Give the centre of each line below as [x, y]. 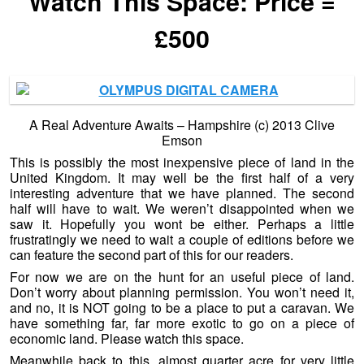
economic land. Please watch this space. [127, 339]
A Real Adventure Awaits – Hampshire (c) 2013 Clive [182, 125]
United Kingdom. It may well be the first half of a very [182, 178]
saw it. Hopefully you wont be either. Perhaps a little [182, 224]
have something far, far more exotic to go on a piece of [182, 323]
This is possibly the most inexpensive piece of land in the [182, 162]
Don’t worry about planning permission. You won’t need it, [182, 292]
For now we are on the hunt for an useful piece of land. [182, 277]
